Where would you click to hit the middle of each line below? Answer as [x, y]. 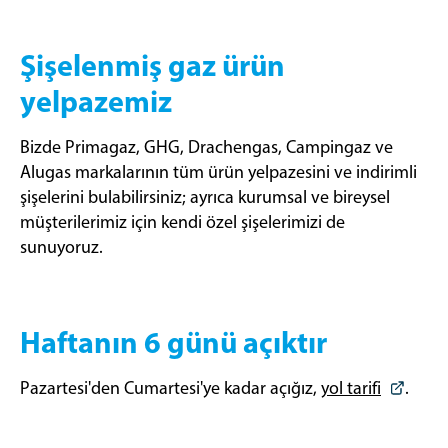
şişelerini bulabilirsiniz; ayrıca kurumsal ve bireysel [205, 197]
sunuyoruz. [61, 247]
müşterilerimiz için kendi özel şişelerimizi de [182, 222]
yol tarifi [351, 388]
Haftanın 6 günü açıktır [173, 342]
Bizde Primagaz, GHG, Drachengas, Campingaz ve [206, 147]
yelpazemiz [96, 101]
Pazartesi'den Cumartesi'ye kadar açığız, [170, 388]
